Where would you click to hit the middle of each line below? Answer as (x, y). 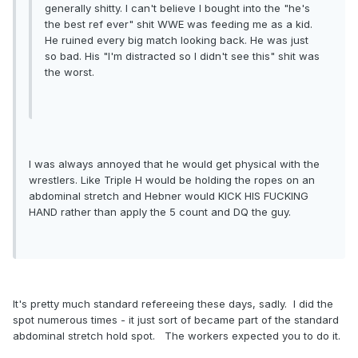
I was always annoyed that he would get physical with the (174, 164)
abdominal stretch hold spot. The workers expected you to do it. (177, 336)
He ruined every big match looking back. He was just (177, 40)
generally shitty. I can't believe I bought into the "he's (177, 8)
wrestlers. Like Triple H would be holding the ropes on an (172, 180)
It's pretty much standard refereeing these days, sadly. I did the (173, 304)
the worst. (70, 72)
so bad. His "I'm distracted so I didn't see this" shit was (182, 56)
